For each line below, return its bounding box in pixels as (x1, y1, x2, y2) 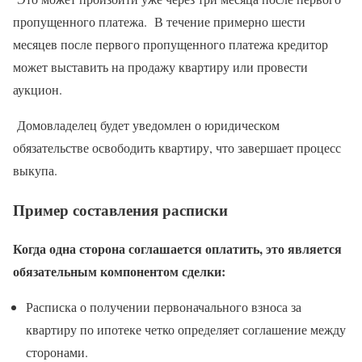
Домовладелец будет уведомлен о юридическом (13, 116, 280, 133)
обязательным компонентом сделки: (13, 262, 225, 281)
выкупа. (13, 161, 57, 179)
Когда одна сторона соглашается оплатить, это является (13, 239, 342, 259)
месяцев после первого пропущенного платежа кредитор (13, 35, 328, 53)
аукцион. (13, 80, 62, 98)
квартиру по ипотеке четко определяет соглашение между (26, 321, 346, 339)
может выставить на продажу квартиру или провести (13, 57, 308, 75)
